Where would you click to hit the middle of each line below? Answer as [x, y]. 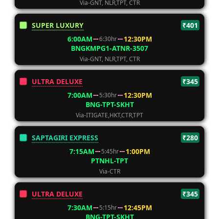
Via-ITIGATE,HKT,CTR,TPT [109, 115]
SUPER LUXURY [58, 25]
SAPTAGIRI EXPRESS [65, 138]
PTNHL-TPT [109, 161]
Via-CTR [109, 171]
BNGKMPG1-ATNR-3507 [109, 48]
